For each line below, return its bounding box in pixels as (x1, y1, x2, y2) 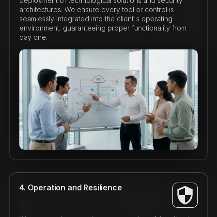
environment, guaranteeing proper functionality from (19, 24, 186, 32)
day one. (19, 33, 47, 42)
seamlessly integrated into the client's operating (19, 15, 172, 23)
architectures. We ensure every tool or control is (19, 5, 174, 14)
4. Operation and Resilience (19, 183, 122, 193)
